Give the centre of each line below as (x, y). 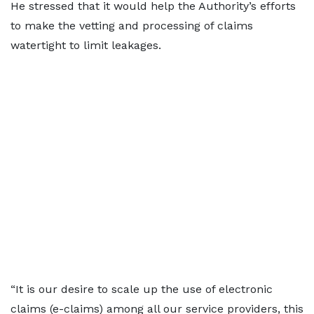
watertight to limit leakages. (86, 45)
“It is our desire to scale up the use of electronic (142, 289)
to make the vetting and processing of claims (132, 26)
